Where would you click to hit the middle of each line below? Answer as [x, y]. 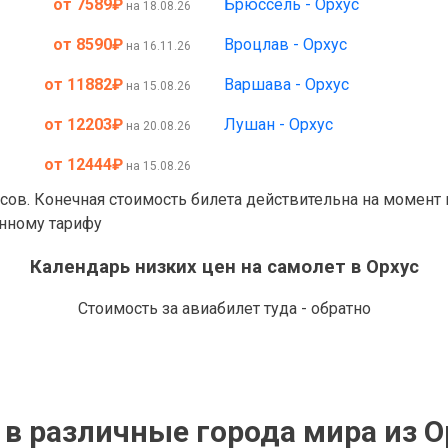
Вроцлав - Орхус [285, 44]
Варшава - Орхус [286, 84]
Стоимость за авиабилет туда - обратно [224, 309]
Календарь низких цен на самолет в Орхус [224, 266]
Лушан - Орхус [278, 124]
